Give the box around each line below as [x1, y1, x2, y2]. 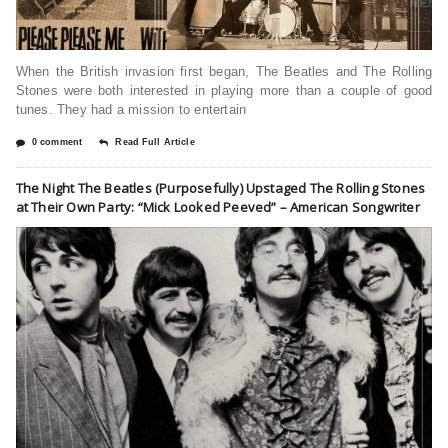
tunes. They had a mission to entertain [15, 101, 247, 117]
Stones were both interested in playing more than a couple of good [15, 82, 433, 98]
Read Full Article [115, 136, 195, 147]
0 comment [31, 136, 83, 147]
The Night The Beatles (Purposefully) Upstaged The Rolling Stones [15, 178, 426, 197]
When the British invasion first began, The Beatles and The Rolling [15, 63, 433, 79]
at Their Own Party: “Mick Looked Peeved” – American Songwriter [15, 197, 420, 216]
